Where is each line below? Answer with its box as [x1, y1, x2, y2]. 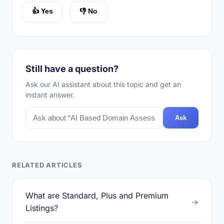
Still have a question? [25, 63, 118, 74]
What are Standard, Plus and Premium [25, 190, 168, 200]
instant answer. [25, 90, 74, 99]
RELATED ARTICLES [12, 161, 82, 169]
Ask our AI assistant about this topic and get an [25, 80, 181, 88]
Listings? [25, 203, 58, 213]
